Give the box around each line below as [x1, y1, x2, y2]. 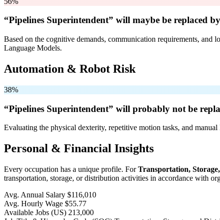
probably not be [133, 103, 197, 114]
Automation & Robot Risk [4, 62, 136, 75]
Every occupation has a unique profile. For [4, 165, 138, 174]
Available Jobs [4, 208, 51, 217]
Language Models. [4, 44, 62, 53]
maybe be [133, 15, 171, 26]
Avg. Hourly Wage [4, 199, 63, 208]
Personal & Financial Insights [4, 142, 154, 155]
